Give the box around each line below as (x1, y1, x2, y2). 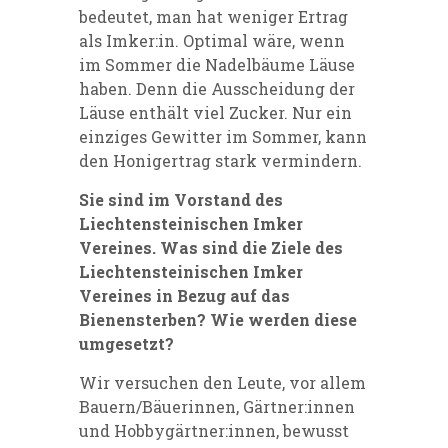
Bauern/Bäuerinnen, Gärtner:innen (79, 396, 355, 418)
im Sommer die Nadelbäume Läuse (79, 54, 355, 76)
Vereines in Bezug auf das (79, 285, 290, 307)
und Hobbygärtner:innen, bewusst (79, 420, 349, 442)
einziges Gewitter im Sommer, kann (79, 126, 367, 148)
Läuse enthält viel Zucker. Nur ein (79, 102, 352, 124)
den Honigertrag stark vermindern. (79, 150, 362, 172)
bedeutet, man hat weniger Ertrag (79, 6, 348, 28)
